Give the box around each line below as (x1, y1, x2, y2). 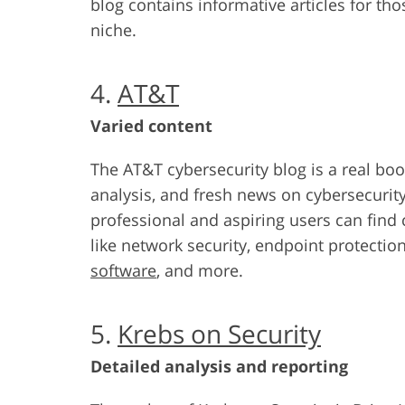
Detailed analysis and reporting (90, 354, 348, 377)
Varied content (90, 114, 212, 137)
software (90, 259, 156, 281)
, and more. (156, 259, 243, 281)
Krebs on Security (118, 316, 321, 351)
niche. (90, 18, 137, 41)
